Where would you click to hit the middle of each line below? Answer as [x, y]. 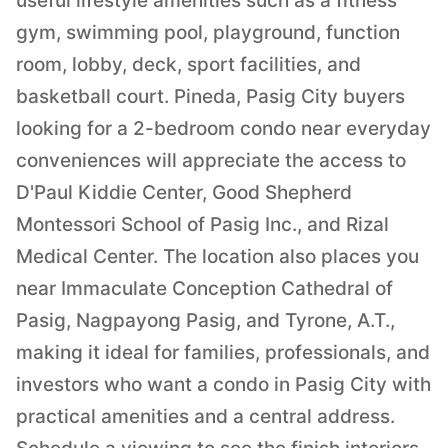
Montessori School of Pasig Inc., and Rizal [202, 225]
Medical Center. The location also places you [217, 257]
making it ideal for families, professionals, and [223, 353]
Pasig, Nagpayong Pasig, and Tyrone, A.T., [205, 321]
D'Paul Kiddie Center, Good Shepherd [184, 193]
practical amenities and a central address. [205, 417]
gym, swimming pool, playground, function [208, 33]
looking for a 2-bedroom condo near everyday [223, 129]
